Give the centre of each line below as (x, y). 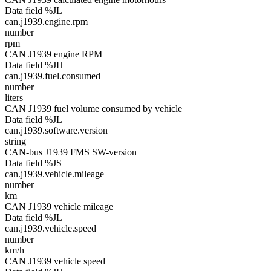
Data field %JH (34, 65)
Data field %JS (33, 163)
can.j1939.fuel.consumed (53, 76)
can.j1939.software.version (56, 130)
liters (14, 98)
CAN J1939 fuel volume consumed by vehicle (93, 109)
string (15, 141)
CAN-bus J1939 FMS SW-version (71, 152)
